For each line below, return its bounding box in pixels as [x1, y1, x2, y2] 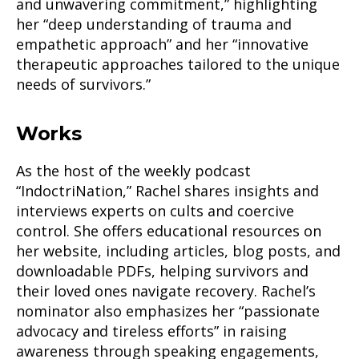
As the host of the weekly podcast [16, 161, 251, 180]
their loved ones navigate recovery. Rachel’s [16, 281, 316, 301]
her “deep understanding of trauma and [16, 14, 292, 34]
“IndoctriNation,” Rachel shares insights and [16, 181, 319, 200]
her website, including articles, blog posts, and [16, 241, 341, 260]
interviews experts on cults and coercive [16, 201, 294, 220]
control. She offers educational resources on [16, 221, 321, 240]
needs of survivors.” [16, 75, 151, 94]
